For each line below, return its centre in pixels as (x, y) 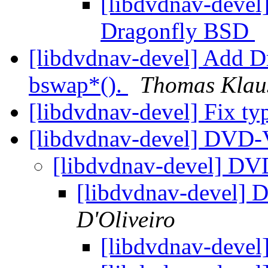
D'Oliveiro (126, 220)
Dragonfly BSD (178, 31)
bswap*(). (78, 85)
